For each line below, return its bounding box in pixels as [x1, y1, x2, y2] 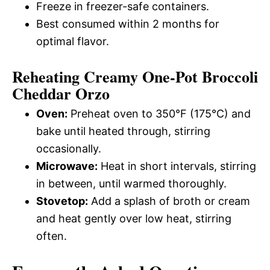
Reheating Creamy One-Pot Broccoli [12, 65, 258, 89]
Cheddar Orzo [12, 82, 110, 105]
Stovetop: [36, 195, 88, 208]
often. [36, 230, 67, 243]
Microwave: [36, 160, 98, 173]
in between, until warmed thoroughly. [36, 177, 227, 190]
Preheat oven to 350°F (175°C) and [67, 107, 251, 121]
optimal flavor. [36, 35, 109, 48]
